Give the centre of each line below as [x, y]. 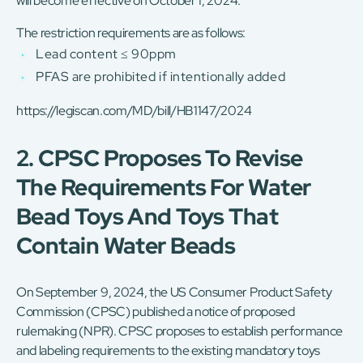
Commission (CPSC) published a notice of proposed [156, 312]
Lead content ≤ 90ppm [106, 54]
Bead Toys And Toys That [147, 217]
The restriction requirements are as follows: [131, 33]
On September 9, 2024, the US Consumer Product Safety [174, 293]
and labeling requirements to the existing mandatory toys [169, 351]
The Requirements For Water [164, 188]
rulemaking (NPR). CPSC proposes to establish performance [180, 331]
